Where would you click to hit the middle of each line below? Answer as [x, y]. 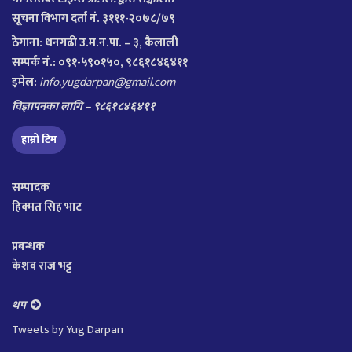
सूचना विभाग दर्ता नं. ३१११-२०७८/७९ [93, 18]
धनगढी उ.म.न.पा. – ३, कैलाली [112, 42]
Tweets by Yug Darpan [68, 329]
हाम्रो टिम [39, 139]
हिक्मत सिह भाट [47, 207]
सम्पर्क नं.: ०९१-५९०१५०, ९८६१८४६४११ [100, 62]
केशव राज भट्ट [42, 266]
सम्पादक [31, 187]
